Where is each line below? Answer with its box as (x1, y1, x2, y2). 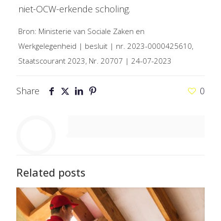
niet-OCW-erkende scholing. (18, 2, 130, 15)
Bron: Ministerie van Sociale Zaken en (18, 26, 145, 36)
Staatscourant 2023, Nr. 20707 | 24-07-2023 (18, 55, 172, 66)
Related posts (16, 165, 85, 180)
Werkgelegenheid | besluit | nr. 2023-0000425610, (18, 40, 193, 51)
